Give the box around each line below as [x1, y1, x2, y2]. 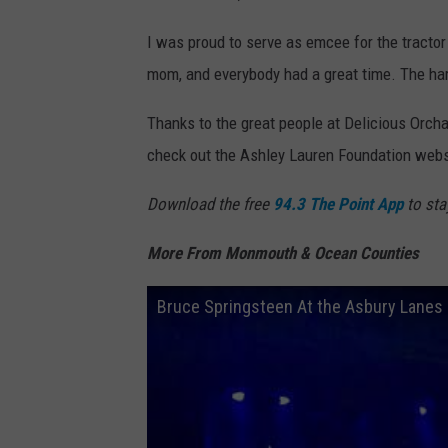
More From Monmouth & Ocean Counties [147, 243, 419, 264]
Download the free [147, 194, 273, 215]
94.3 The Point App [273, 194, 403, 215]
